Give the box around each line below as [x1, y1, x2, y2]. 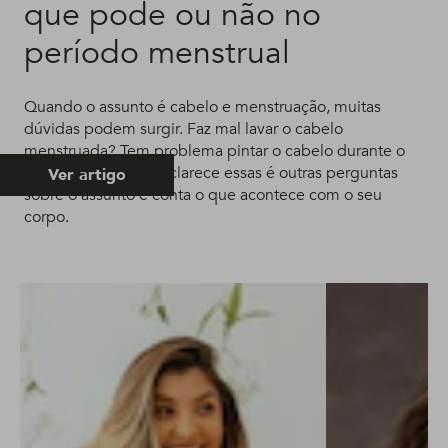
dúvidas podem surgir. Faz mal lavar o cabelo [24, 117, 343, 140]
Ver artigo [48, 163, 126, 186]
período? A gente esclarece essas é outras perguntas [24, 161, 398, 184]
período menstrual [24, 30, 290, 75]
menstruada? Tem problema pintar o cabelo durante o [24, 139, 405, 162]
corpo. [24, 205, 69, 228]
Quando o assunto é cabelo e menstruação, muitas [24, 95, 381, 118]
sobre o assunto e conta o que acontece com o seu [24, 183, 382, 206]
